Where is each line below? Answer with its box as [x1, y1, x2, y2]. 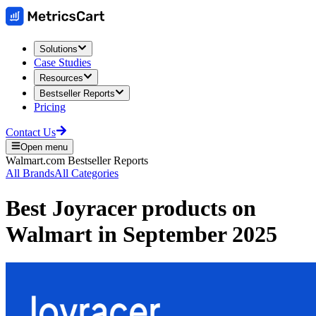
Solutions [39, 44, 78, 55]
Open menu [20, 142, 68, 153]
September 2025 [123, 221, 277, 247]
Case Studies [34, 56, 91, 69]
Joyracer [52, 195, 136, 221]
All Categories [54, 167, 119, 180]
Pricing [34, 100, 66, 113]
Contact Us [6, 126, 56, 138]
